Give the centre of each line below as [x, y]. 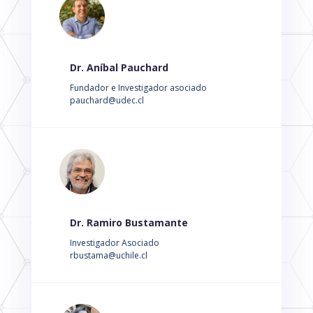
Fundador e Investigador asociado [138, 88]
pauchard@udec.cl [107, 100]
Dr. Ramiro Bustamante [129, 223]
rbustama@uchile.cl [108, 255]
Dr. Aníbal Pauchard [119, 67]
